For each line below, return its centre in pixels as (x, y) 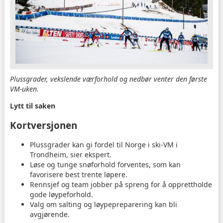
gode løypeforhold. (61, 195)
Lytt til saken (32, 106)
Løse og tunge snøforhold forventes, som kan (105, 165)
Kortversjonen (43, 125)
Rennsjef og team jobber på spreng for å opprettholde (121, 185)
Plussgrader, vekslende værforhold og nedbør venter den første (108, 79)
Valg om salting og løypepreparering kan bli (103, 205)
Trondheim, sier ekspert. (70, 155)
